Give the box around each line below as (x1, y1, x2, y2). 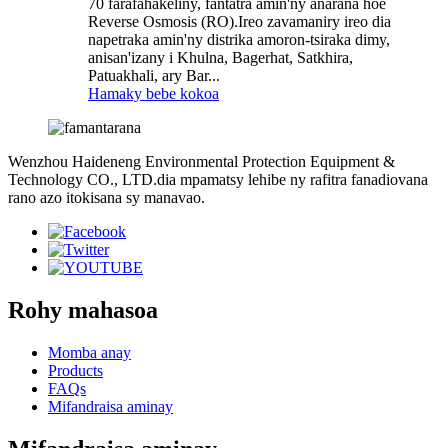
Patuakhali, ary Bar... (88, 67, 220, 85)
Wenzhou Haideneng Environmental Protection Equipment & (8, 153, 395, 171)
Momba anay (48, 344, 131, 362)
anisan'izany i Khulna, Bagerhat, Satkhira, (88, 49, 353, 67)
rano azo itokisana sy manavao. (8, 189, 205, 207)
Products (48, 362, 103, 380)
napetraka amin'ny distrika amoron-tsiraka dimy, (88, 31, 390, 49)
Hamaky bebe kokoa (88, 85, 219, 103)
